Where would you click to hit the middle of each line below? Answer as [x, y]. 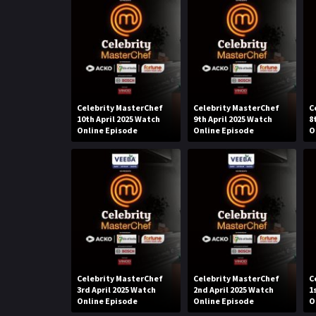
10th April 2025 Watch [119, 119]
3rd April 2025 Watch [117, 289]
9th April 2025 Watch [232, 119]
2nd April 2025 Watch [233, 289]
